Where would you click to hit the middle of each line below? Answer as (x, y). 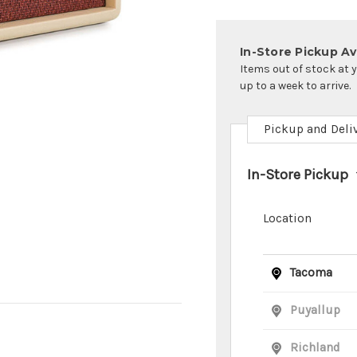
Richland (315, 348)
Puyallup (315, 310)
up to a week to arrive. (295, 85)
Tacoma (311, 273)
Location (287, 218)
